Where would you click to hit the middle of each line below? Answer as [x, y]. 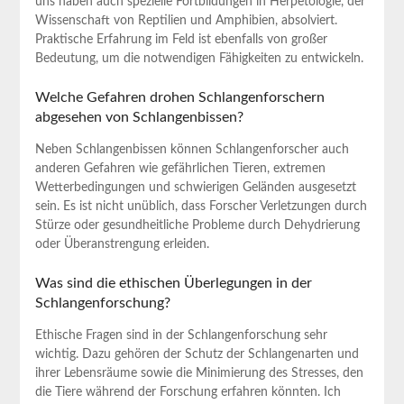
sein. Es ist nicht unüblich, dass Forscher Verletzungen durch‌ [201, 206]
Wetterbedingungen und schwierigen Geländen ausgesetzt [195, 187]
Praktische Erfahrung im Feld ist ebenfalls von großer [181, 39]
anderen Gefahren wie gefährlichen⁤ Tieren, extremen [180, 168]
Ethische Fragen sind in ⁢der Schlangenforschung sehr [181, 335]
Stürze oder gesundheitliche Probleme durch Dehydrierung [197, 225]
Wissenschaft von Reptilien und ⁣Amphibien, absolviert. [186, 20]
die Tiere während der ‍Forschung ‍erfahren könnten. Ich [188, 392]
